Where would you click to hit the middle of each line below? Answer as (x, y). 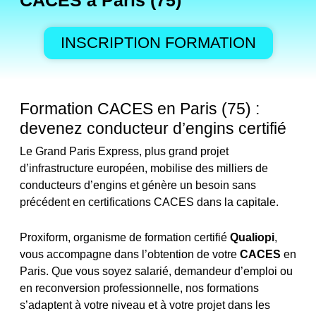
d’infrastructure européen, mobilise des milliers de (144, 169)
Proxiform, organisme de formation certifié (125, 237)
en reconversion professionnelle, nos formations (139, 288)
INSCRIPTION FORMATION (158, 43)
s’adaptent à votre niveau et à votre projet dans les (145, 305)
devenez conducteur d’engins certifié (153, 128)
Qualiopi (252, 237)
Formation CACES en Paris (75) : (140, 109)
